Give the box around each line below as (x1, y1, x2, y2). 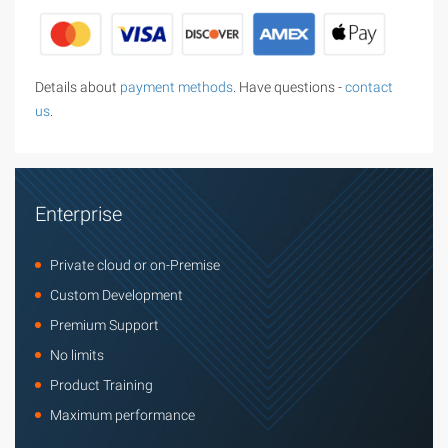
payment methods (120, 79, 233, 96)
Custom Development (50, 287, 183, 304)
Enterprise (35, 202, 122, 227)
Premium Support (50, 317, 159, 334)
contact (345, 79, 393, 96)
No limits (50, 347, 104, 364)
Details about (35, 79, 120, 96)
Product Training (50, 377, 153, 394)
